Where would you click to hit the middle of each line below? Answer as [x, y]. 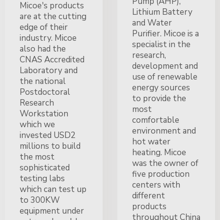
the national [43, 81]
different [149, 195]
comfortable [156, 120]
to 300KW [40, 200]
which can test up [53, 189]
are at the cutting [53, 16]
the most [37, 157]
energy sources [161, 87]
